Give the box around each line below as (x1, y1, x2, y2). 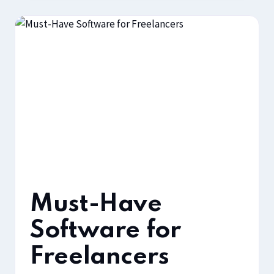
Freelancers (30, 245, 170, 270)
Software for (30, 218, 181, 243)
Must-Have (30, 192, 162, 217)
